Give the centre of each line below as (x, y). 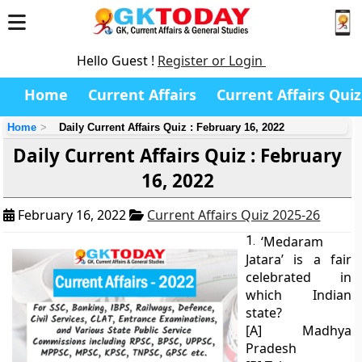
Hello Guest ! (117, 61)
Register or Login (212, 61)
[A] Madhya (299, 330)
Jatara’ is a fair (299, 259)
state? (264, 313)
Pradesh (271, 348)
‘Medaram (293, 242)
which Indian (299, 295)
